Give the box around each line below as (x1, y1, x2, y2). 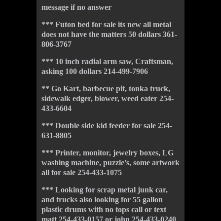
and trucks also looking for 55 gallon (41, 195, 163, 204)
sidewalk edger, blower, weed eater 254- (41, 94, 174, 103)
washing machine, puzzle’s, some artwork (41, 158, 180, 167)
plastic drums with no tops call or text (41, 205, 166, 214)
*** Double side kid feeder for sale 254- (41, 121, 172, 130)
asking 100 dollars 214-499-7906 (41, 67, 148, 75)
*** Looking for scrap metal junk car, (41, 185, 168, 194)
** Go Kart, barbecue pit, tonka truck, (41, 84, 170, 93)
